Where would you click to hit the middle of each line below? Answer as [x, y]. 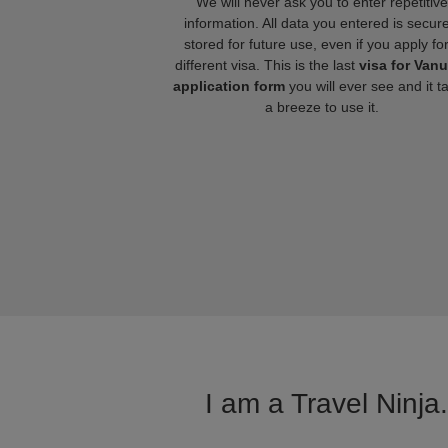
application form [229, 86]
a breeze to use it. [322, 107]
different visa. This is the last [266, 65]
